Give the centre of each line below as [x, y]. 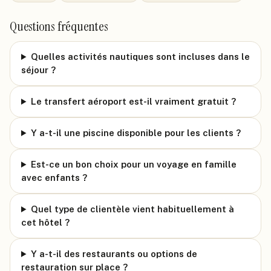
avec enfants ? [54, 178]
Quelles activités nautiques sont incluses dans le [140, 57]
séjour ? [38, 70]
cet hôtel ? [45, 222]
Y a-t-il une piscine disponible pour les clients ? [135, 133]
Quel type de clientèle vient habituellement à [132, 209]
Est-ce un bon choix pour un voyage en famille [133, 164]
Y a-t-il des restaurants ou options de [114, 254]
